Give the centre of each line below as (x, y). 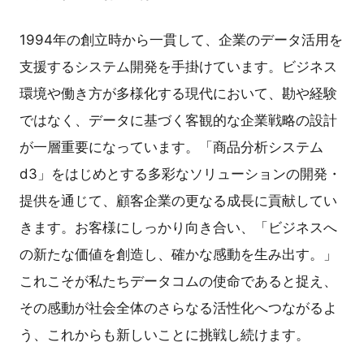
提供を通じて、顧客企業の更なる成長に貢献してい (178, 201)
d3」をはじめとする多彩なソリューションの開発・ (180, 174)
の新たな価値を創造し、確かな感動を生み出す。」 (178, 255)
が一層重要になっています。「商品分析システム (171, 147)
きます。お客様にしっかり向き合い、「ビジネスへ (178, 228)
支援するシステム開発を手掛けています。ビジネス (178, 67)
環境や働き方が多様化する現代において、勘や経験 (178, 94)
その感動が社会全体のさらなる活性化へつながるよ (178, 308)
